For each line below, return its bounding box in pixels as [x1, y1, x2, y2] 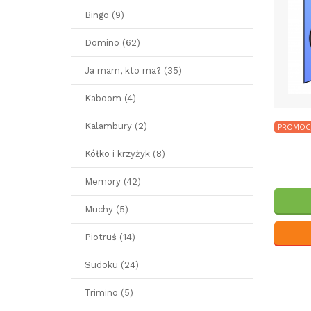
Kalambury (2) [85, 121, 147, 131]
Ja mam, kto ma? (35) [85, 65, 182, 76]
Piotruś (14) [85, 232, 135, 242]
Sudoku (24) [85, 260, 139, 270]
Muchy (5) [85, 204, 128, 215]
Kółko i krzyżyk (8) [85, 149, 165, 159]
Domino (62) [85, 37, 140, 48]
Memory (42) [85, 176, 141, 187]
